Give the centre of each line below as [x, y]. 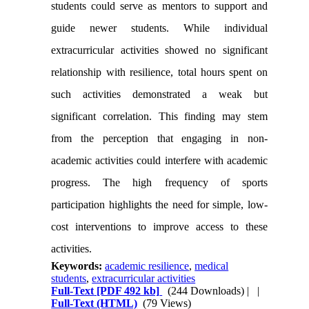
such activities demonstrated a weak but [159, 94]
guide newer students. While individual [159, 28]
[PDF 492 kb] [127, 291]
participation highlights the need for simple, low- [159, 205]
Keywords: [78, 266]
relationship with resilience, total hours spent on [159, 72]
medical [212, 266]
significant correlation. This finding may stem [159, 117]
